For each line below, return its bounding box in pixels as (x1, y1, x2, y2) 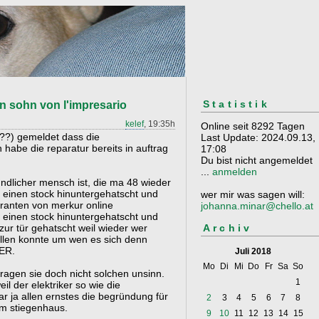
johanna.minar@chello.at (201, 200, 313, 212)
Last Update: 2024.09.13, (201, 132, 315, 144)
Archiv (203, 221, 253, 234)
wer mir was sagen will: (201, 189, 305, 201)
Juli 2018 (235, 246, 271, 257)
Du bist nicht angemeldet (201, 155, 313, 167)
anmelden (212, 166, 257, 178)
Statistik (203, 98, 270, 110)
